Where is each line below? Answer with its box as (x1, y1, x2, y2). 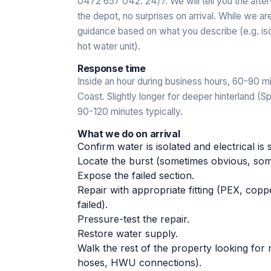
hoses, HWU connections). (77, 256, 201, 269)
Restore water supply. (77, 227, 178, 240)
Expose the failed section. (77, 169, 194, 181)
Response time (77, 62, 146, 74)
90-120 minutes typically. (77, 105, 183, 117)
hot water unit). (77, 40, 140, 52)
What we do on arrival (77, 127, 180, 140)
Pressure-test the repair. (77, 212, 189, 225)
